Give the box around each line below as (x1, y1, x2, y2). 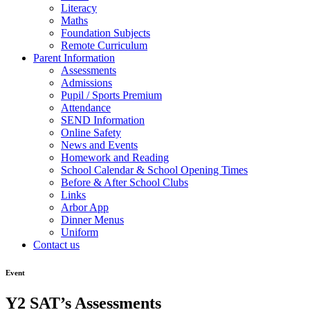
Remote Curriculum (61, 39, 147, 51)
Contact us (33, 238, 80, 250)
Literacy (61, 1, 97, 14)
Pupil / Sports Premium (61, 89, 162, 101)
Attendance (61, 101, 111, 113)
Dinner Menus (61, 213, 124, 226)
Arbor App (61, 201, 109, 213)
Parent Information (33, 51, 115, 64)
